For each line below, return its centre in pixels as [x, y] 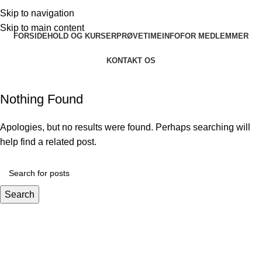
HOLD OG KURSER [82, 36]
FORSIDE [30, 36]
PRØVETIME [139, 36]
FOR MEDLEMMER [214, 36]
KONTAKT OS [131, 60]
